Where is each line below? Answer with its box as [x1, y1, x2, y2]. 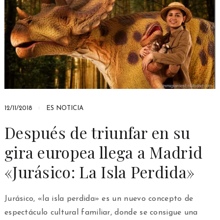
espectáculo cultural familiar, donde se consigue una [4, 208, 198, 217]
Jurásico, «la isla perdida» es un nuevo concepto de [4, 194, 193, 203]
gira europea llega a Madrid [4, 141, 203, 163]
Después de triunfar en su [4, 121, 191, 143]
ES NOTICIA [46, 105, 83, 111]
